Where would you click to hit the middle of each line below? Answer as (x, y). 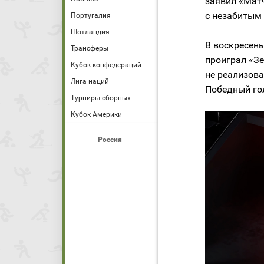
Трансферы (90, 48)
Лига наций (90, 81)
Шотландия (90, 32)
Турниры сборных (101, 98)
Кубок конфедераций (106, 65)
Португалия (91, 15)
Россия (110, 140)
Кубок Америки (96, 114)
